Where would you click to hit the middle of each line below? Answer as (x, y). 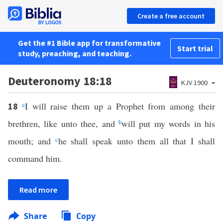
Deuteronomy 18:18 (60, 81)
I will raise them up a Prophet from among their (120, 106)
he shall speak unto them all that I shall (137, 141)
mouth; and (32, 141)
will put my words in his (168, 123)
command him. (35, 158)
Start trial (195, 48)
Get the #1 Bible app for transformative (89, 43)
